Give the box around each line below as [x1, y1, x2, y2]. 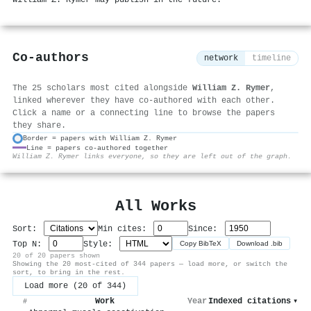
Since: [188, 224, 223, 234]
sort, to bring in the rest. [12, 267, 125, 276]
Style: [83, 239, 118, 249]
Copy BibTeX [180, 239, 222, 248]
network [204, 53, 238, 64]
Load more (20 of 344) [24, 280, 126, 291]
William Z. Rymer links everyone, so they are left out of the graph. [12, 151, 292, 160]
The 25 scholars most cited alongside [12, 83, 192, 93]
